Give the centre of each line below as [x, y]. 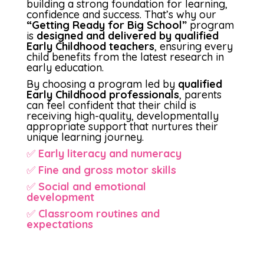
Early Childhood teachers [90, 46]
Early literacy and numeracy [110, 153]
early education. [65, 67]
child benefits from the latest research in [125, 57]
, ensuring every [193, 46]
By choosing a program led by [102, 84]
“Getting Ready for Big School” [106, 25]
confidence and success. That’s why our [121, 14]
